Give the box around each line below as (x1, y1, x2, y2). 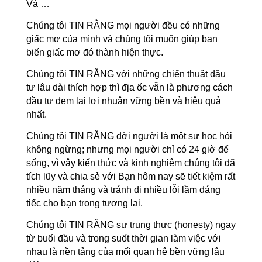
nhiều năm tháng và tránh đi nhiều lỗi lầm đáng (26, 185, 220, 195)
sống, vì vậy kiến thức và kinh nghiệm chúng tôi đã (26, 158, 235, 168)
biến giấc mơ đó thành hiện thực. (26, 47, 163, 57)
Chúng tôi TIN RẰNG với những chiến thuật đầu (26, 69, 226, 79)
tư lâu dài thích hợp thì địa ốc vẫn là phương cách (26, 82, 233, 92)
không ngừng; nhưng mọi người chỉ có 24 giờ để (26, 144, 229, 154)
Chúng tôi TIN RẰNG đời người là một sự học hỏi (26, 131, 232, 141)
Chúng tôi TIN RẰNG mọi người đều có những (26, 20, 220, 30)
